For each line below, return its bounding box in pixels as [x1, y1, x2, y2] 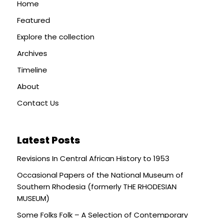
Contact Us [17, 97, 59, 108]
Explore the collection [17, 31, 94, 42]
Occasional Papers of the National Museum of [17, 169, 183, 180]
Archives [17, 48, 47, 58]
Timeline [17, 64, 47, 75]
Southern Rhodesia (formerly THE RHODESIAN [17, 181, 177, 192]
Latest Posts [17, 133, 80, 147]
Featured [17, 15, 50, 25]
